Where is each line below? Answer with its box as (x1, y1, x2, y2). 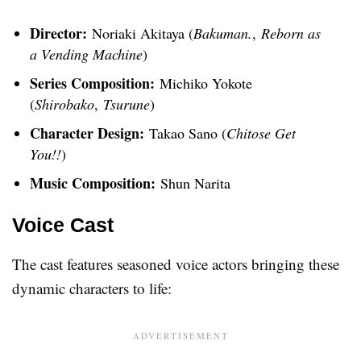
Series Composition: (30, 73, 155, 94)
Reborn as (261, 23, 321, 44)
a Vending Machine (30, 44, 143, 64)
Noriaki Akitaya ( (87, 23, 193, 44)
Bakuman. (193, 23, 252, 44)
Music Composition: (30, 172, 156, 194)
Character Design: (30, 122, 144, 144)
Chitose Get (226, 123, 296, 143)
